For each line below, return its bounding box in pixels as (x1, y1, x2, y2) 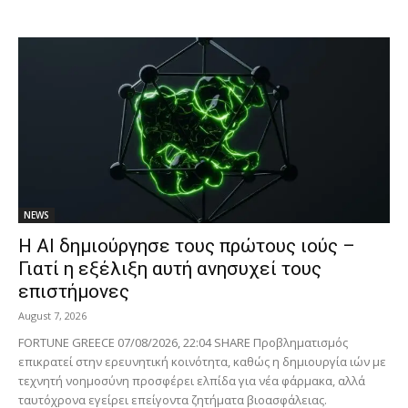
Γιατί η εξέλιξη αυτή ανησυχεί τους (18, 258, 321, 280)
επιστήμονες (18, 280, 129, 303)
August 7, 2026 (18, 309, 87, 323)
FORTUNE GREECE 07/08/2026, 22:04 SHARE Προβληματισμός (18, 334, 348, 352)
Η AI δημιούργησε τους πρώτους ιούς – (18, 235, 355, 258)
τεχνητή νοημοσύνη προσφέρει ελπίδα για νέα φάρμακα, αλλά (18, 372, 365, 390)
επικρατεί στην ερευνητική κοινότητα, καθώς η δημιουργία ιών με (18, 353, 386, 371)
